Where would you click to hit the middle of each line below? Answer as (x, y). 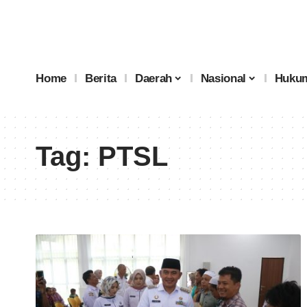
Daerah (154, 78)
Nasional (223, 78)
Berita (101, 78)
